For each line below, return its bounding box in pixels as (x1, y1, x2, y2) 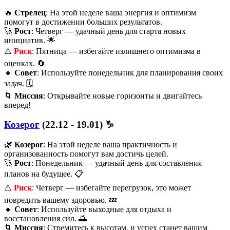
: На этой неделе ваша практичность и (43, 140, 177, 149)
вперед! (4, 100, 31, 109)
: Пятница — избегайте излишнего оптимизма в (32, 46, 201, 55)
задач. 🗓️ (4, 79, 33, 88)
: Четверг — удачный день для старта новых (31, 26, 186, 35)
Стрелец (14, 8, 46, 17)
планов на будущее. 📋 (4, 169, 83, 179)
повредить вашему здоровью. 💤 (4, 196, 117, 205)
